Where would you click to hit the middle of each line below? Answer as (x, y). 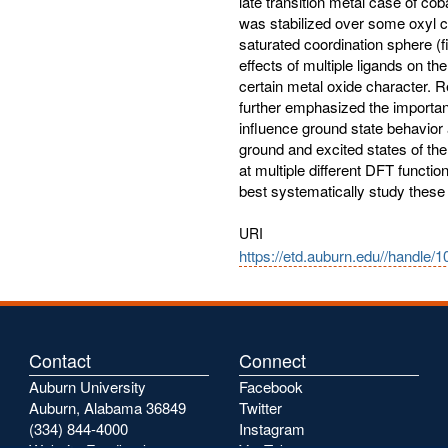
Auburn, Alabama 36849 (107, 407)
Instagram (272, 428)
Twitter (260, 407)
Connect (272, 360)
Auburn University (87, 386)
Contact (60, 360)
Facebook (271, 386)
